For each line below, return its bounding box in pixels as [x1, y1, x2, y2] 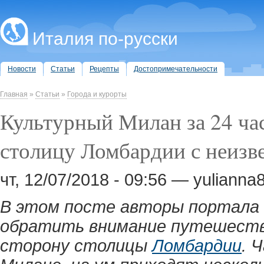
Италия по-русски [32, 29, 178, 48]
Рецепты [90, 65, 119, 73]
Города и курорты [67, 90, 127, 98]
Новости [8, 65, 36, 73]
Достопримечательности [134, 65, 217, 73]
